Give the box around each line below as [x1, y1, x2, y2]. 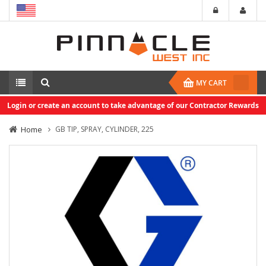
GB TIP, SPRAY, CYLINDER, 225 [55, 124, 154, 134]
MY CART [196, 78, 227, 88]
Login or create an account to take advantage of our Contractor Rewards [7, 100, 259, 110]
